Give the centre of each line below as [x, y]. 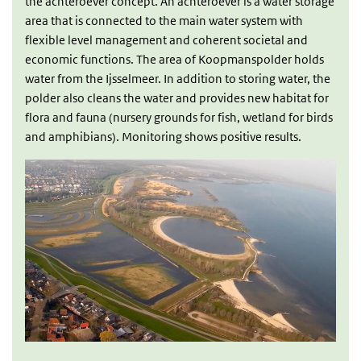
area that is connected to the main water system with [164, 21]
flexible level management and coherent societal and [166, 40]
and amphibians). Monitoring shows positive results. [163, 137]
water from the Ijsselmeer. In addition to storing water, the [178, 79]
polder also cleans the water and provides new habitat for [177, 98]
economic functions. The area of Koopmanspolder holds [174, 59]
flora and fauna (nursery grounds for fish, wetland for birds [179, 117]
